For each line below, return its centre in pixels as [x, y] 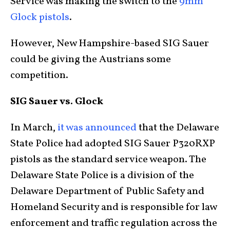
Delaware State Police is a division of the [102, 175]
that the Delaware [178, 128]
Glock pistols [40, 17]
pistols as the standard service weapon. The [108, 159]
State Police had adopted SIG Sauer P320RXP [113, 143]
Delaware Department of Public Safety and [107, 191]
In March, [34, 128]
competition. [39, 75]
